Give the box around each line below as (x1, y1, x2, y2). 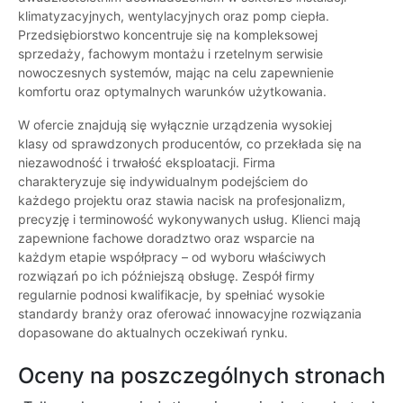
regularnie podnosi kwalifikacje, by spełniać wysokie (18, 287, 325, 303)
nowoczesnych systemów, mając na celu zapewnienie (18, 65, 334, 81)
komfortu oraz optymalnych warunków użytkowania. (18, 84, 327, 100)
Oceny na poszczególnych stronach (18, 363, 385, 390)
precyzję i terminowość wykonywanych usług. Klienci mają (18, 211, 361, 228)
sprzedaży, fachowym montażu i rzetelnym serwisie (18, 46, 323, 62)
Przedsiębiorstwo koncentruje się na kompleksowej (18, 27, 318, 43)
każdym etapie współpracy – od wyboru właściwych (18, 249, 326, 265)
